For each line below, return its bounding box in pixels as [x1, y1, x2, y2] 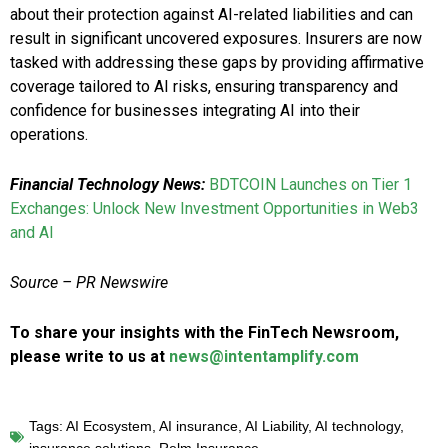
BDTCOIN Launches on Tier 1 [209, 175, 412, 195]
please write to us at [10, 347, 169, 367]
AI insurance [159, 418, 238, 435]
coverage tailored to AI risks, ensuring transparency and [10, 77, 398, 97]
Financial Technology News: [10, 175, 209, 195]
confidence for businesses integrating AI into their [10, 101, 360, 121]
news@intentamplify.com [169, 347, 359, 367]
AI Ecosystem [66, 418, 152, 435]
